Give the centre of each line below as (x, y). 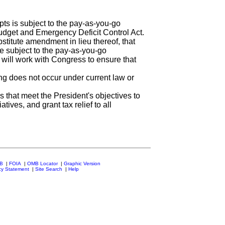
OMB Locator (42, 163)
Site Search (48, 169)
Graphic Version (82, 163)
